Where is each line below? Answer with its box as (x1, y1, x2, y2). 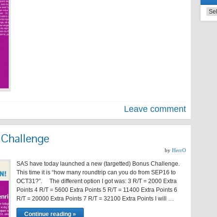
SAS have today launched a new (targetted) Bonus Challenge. (16, 160, 180, 167)
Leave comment (124, 104, 186, 114)
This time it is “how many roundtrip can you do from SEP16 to (16, 169, 176, 176)
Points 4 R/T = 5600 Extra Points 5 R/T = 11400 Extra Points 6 (16, 186, 177, 193)
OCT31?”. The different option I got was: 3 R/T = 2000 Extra (16, 178, 177, 185)
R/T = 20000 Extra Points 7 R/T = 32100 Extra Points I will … (16, 195, 174, 202)
